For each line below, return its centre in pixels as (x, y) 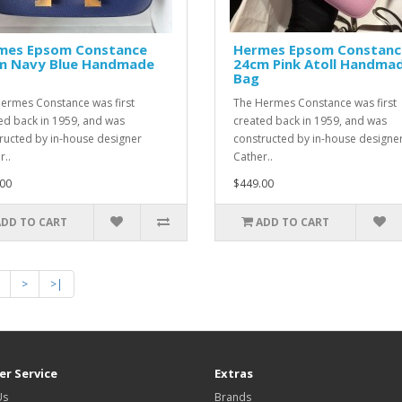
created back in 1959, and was (310, 121)
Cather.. (253, 157)
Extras (234, 373)
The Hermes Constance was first (315, 103)
